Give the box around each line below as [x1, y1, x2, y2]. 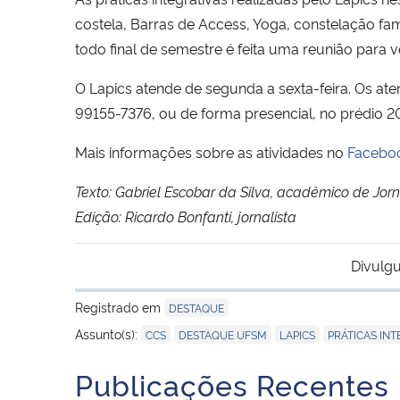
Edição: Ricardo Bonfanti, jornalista [75, 205, 296, 226]
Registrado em [75, 297, 164, 315]
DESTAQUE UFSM [179, 326, 267, 342]
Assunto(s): [75, 324, 141, 342]
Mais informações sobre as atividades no [75, 141, 347, 162]
